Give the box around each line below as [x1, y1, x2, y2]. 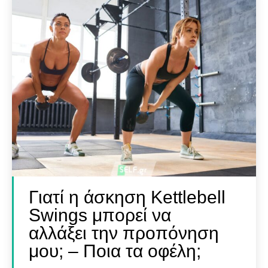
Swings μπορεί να [29, 205, 171, 226]
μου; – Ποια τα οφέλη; [29, 241, 201, 261]
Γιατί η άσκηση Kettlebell [29, 187, 226, 208]
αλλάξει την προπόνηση [29, 223, 219, 243]
